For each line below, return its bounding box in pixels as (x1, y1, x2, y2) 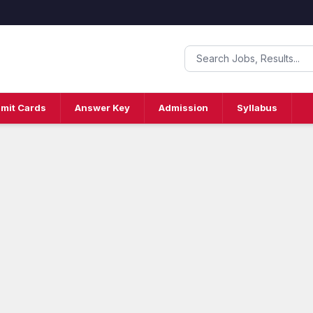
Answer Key (75, 102, 130, 113)
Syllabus (237, 102, 277, 113)
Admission (159, 102, 208, 113)
